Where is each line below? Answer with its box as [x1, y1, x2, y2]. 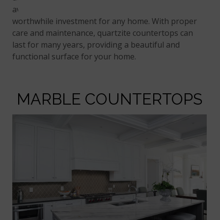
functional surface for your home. [12, 51, 137, 62]
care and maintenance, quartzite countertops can [12, 27, 193, 39]
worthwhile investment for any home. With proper [12, 16, 197, 27]
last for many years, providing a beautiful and [12, 39, 180, 51]
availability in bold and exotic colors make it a [12, 4, 178, 15]
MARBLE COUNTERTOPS [17, 90, 202, 109]
